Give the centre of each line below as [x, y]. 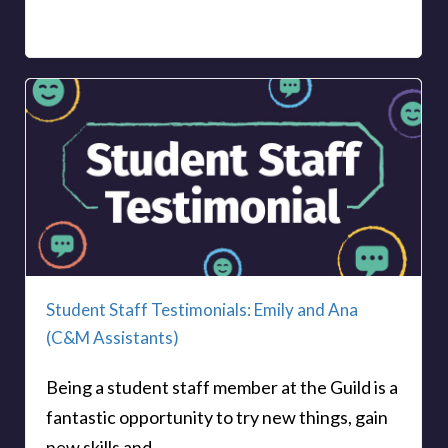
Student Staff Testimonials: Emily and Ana [202, 310]
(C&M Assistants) [112, 338]
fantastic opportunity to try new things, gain [217, 417]
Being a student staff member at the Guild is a [222, 387]
